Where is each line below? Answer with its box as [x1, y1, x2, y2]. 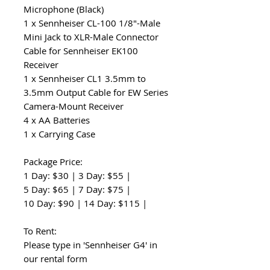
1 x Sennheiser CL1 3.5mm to [24, 72, 146, 84]
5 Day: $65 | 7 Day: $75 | [24, 183, 131, 195]
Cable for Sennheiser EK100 [24, 45, 138, 57]
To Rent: [24, 225, 57, 237]
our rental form [24, 253, 87, 265]
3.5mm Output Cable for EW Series [24, 86, 168, 98]
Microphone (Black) [24, 3, 104, 15]
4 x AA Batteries [24, 114, 90, 126]
